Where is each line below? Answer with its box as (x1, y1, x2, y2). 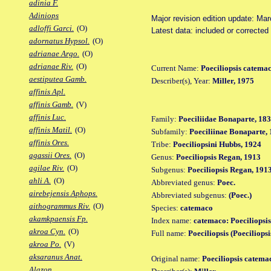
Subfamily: (151, 126, 189, 136)
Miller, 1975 (212, 76, 254, 85)
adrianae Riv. (29, 62, 73, 71)
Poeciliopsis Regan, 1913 (176, 152, 261, 162)
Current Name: (151, 63, 201, 73)
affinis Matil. (29, 125, 72, 135)
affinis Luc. (29, 113, 66, 122)
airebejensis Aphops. (29, 189, 97, 198)
